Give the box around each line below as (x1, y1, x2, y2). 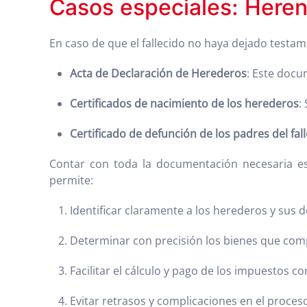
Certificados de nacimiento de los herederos (70, 96, 299, 111)
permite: (49, 173, 93, 188)
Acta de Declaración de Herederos (70, 66, 247, 81)
